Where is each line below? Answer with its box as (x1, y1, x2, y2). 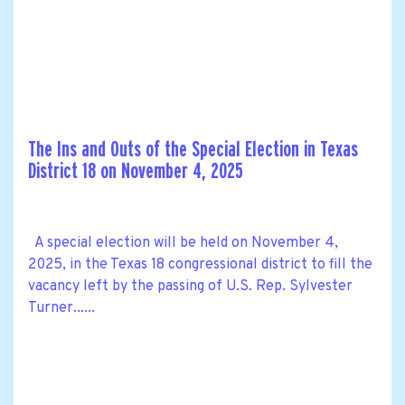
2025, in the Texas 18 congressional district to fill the (28, 255, 372, 274)
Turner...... (28, 298, 95, 317)
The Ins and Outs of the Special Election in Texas (28, 137, 358, 161)
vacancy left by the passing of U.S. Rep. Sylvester (28, 277, 353, 296)
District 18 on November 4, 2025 (28, 159, 243, 183)
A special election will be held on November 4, (28, 233, 338, 252)
